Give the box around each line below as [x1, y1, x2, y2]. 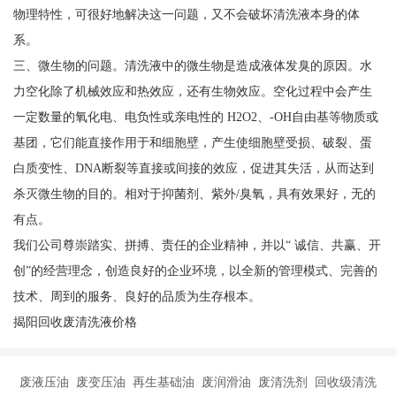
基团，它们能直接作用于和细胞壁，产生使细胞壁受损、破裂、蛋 [12, 135, 372, 150]
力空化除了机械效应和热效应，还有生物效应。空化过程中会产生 [12, 84, 372, 99]
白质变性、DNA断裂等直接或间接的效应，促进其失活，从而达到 [12, 161, 374, 176]
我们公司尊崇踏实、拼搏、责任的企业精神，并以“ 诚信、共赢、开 [12, 238, 381, 253]
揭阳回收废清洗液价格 [12, 315, 137, 330]
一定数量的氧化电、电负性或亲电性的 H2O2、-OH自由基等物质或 [12, 110, 378, 125]
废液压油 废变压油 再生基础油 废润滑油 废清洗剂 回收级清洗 [19, 375, 377, 390]
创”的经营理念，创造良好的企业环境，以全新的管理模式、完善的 [12, 263, 377, 278]
